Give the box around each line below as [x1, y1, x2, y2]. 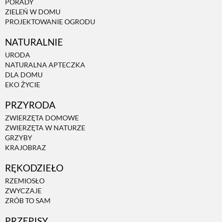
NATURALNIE [5, 36, 63, 48]
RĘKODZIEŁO [5, 162, 63, 173]
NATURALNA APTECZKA [5, 60, 85, 69]
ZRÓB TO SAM [5, 196, 51, 205]
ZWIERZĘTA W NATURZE [5, 123, 85, 132]
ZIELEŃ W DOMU [5, 7, 60, 16]
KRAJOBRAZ [5, 143, 46, 152]
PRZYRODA [5, 99, 55, 111]
